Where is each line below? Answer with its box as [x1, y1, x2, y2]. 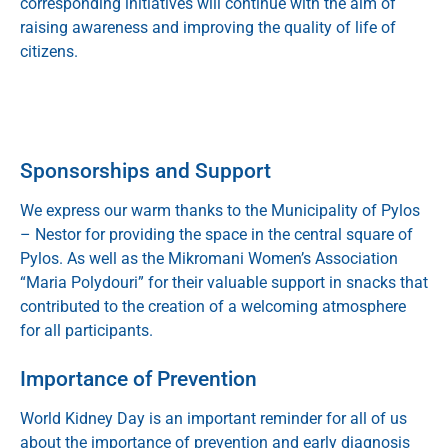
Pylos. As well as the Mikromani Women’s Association [20, 249, 398, 269]
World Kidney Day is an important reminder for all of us [20, 408, 407, 428]
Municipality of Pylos [271, 201, 420, 221]
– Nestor [20, 225, 81, 245]
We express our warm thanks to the [20, 201, 271, 221]
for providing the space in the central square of [81, 225, 413, 245]
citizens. [20, 41, 78, 61]
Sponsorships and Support [20, 159, 271, 184]
